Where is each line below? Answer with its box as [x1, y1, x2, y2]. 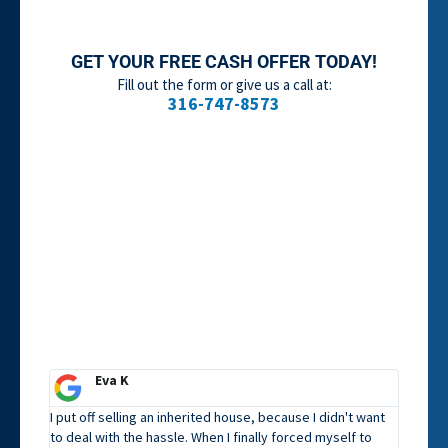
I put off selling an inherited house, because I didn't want [50, 408, 386, 427]
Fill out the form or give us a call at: [116, 75, 332, 95]
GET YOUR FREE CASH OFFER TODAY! [71, 50, 377, 72]
